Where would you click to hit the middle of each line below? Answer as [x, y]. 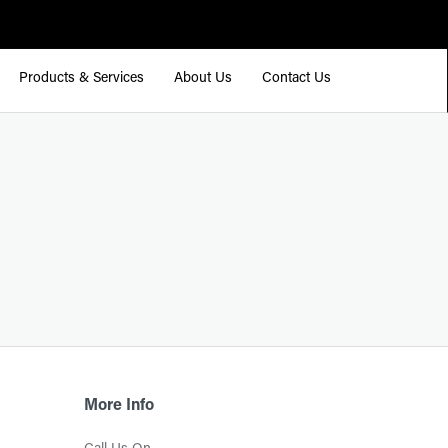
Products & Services [81, 79]
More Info [118, 406]
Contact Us [296, 79]
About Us [203, 79]
